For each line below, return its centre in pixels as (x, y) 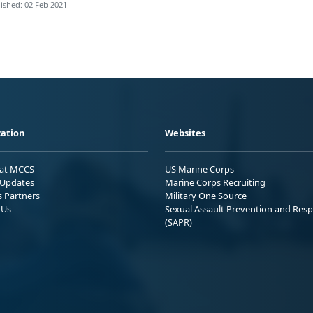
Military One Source (206, 195)
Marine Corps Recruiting (215, 182)
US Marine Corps (199, 169)
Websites (185, 132)
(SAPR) (179, 222)
